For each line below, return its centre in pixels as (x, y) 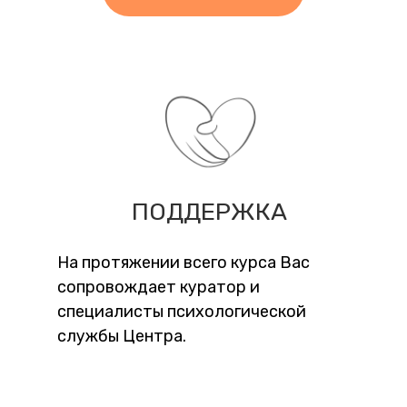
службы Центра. (122, 336)
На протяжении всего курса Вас (184, 263)
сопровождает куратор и (159, 287)
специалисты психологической (182, 312)
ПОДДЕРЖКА (209, 212)
